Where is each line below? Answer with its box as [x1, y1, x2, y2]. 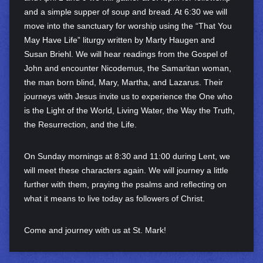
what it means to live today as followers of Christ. [23, 193, 205, 203]
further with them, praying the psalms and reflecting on [23, 179, 227, 189]
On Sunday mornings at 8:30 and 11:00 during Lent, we [23, 151, 230, 161]
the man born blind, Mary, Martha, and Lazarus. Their [23, 77, 223, 87]
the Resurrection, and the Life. [23, 119, 137, 129]
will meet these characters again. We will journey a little [23, 165, 228, 175]
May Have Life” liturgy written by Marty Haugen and [23, 35, 215, 45]
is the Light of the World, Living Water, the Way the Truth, [23, 105, 235, 115]
